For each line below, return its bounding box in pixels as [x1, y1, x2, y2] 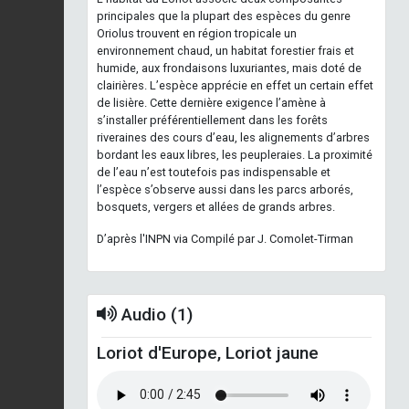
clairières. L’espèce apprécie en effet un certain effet [97, 78, 373, 92]
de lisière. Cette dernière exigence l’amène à [97, 95, 326, 110]
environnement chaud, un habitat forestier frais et [97, 43, 354, 58]
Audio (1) [116, 303, 193, 325]
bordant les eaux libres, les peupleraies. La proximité [97, 147, 372, 162]
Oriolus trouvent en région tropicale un [97, 26, 297, 40]
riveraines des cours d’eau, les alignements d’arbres [97, 130, 370, 144]
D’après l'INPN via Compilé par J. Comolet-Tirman [97, 231, 353, 246]
